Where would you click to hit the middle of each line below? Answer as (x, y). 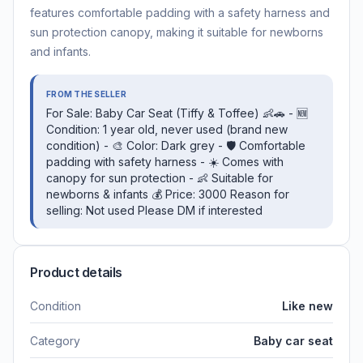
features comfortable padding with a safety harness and (180, 13)
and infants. (60, 52)
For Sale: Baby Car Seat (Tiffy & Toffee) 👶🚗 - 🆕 (177, 113)
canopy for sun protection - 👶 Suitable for (160, 178)
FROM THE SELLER (86, 94)
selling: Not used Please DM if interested (154, 211)
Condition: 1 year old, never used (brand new (167, 130)
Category (55, 341)
